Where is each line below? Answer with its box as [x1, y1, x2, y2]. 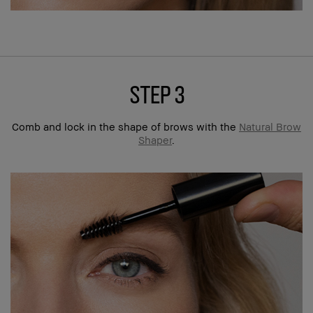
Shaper [138, 133, 172, 146]
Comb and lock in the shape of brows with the [12, 119, 239, 133]
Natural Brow [239, 119, 301, 133]
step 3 [129, 78, 184, 108]
